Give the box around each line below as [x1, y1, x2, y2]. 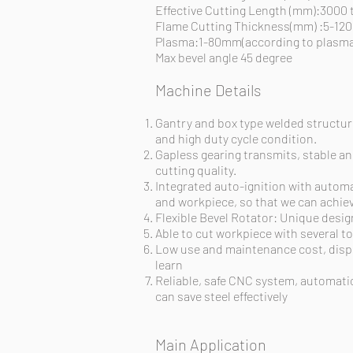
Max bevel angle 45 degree [155, 50, 292, 65]
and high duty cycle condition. [155, 131, 317, 146]
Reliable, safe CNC [155, 273, 253, 288]
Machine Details [155, 80, 261, 99]
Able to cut [155, 225, 216, 240]
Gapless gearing [155, 147, 243, 162]
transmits [243, 147, 297, 162]
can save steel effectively [155, 288, 288, 303]
